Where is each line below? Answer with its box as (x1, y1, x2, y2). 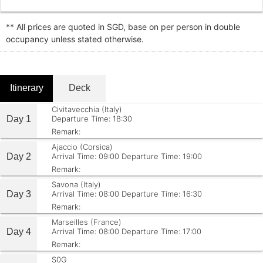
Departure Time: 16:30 (122, 189, 202, 198)
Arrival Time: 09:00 (52, 151, 119, 161)
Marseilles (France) (52, 217, 122, 227)
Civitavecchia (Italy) (52, 104, 122, 114)
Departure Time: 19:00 (122, 151, 202, 161)
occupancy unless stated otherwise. (6, 34, 144, 44)
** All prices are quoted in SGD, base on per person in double (6, 22, 240, 32)
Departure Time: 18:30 (52, 114, 132, 123)
